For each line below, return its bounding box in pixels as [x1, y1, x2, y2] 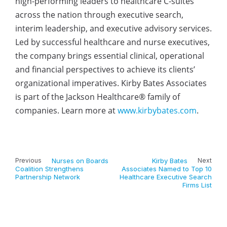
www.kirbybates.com [118, 105, 197, 116]
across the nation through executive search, [15, 9, 183, 20]
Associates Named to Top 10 [122, 165, 212, 173]
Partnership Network [15, 173, 80, 181]
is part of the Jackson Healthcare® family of [15, 91, 180, 102]
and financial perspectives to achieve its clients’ [15, 64, 195, 75]
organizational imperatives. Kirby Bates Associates [15, 78, 207, 89]
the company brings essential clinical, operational [15, 50, 204, 61]
